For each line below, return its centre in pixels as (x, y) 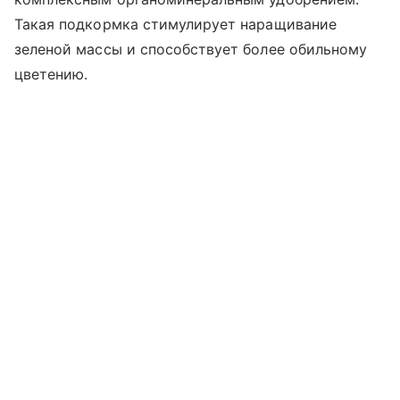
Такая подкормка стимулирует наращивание (175, 24)
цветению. (51, 74)
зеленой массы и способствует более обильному (191, 49)
